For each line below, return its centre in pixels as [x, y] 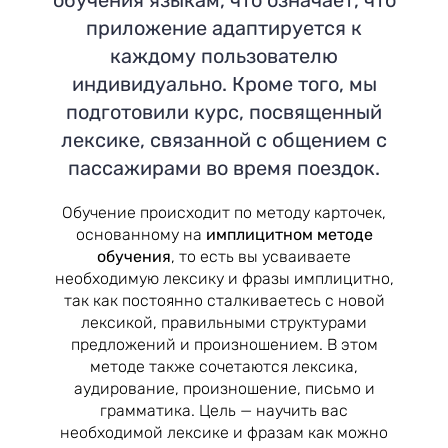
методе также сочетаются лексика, [224, 366]
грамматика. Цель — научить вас [224, 410]
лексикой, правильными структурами [224, 322]
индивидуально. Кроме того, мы [224, 83]
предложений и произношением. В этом [224, 344]
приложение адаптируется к [224, 27]
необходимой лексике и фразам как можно [224, 432]
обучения [134, 256]
